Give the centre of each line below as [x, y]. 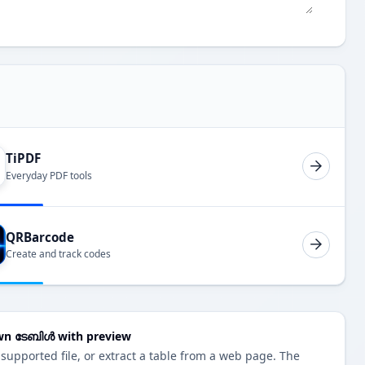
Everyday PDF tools [49, 175]
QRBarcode [40, 237]
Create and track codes [58, 254]
